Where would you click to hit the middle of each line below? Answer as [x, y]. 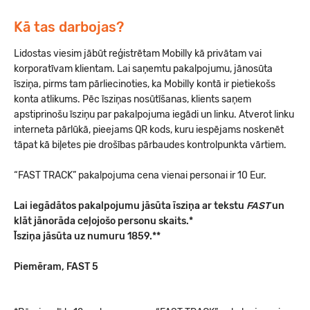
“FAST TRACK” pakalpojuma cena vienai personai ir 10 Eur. [140, 175]
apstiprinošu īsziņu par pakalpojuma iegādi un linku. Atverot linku [154, 115]
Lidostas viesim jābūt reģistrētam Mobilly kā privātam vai [138, 54]
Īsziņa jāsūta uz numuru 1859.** [87, 236]
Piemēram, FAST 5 [56, 267]
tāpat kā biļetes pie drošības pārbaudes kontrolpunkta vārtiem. [150, 145]
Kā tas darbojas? [69, 27]
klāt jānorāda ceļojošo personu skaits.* [103, 221]
